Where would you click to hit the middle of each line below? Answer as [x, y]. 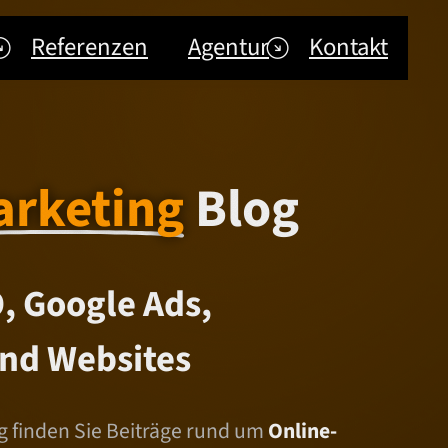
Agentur [228, 47]
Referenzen [89, 47]
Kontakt [348, 47]
